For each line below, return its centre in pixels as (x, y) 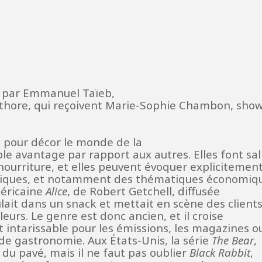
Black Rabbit (220, 252)
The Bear (233, 240)
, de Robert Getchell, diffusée (144, 191)
